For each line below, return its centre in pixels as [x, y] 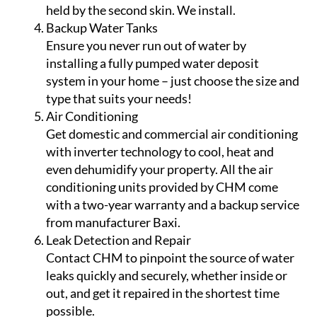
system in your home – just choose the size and [173, 80]
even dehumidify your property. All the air [160, 169]
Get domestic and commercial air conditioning [172, 133]
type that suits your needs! [119, 98]
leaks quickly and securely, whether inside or [167, 275]
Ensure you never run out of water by [146, 45]
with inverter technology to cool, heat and [160, 151]
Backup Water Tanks [102, 27]
